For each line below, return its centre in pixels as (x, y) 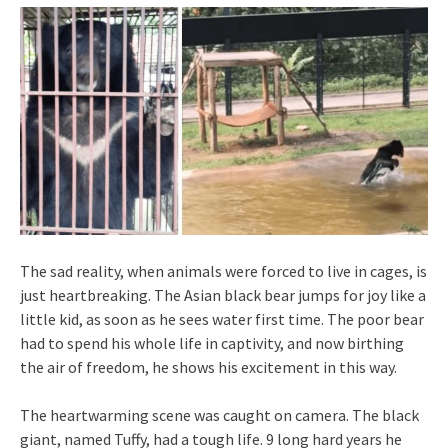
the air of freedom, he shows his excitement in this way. (208, 366)
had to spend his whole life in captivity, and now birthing (212, 342)
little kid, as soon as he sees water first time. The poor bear (222, 318)
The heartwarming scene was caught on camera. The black (219, 414)
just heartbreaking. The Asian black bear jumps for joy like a (223, 294)
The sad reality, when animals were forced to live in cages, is (223, 270)
